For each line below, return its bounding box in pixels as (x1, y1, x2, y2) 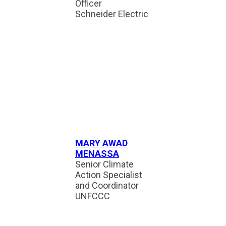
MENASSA (75, 148, 119, 159)
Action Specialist (75, 169, 142, 180)
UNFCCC (75, 191, 110, 201)
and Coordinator (75, 180, 139, 191)
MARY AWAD (75, 138, 128, 148)
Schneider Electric (75, 9, 148, 19)
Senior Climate (75, 159, 134, 169)
